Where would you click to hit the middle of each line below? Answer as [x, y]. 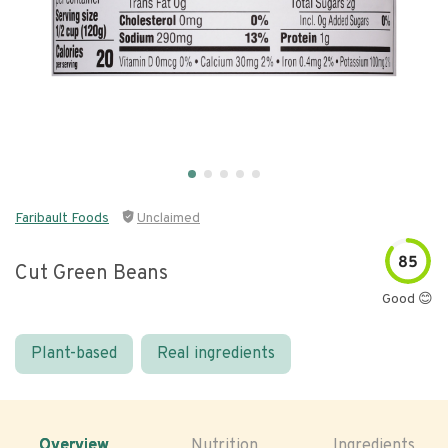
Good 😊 [407, 299]
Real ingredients [216, 354]
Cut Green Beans [91, 273]
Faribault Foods [62, 218]
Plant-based [74, 354]
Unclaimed [168, 218]
